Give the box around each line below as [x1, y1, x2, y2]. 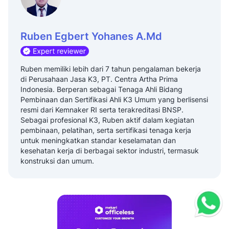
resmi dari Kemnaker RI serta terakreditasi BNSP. [20, 105, 184, 114]
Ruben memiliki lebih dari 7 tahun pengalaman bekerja [20, 64, 201, 73]
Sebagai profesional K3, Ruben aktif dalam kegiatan [20, 115, 194, 124]
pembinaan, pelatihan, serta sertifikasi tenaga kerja [20, 125, 191, 134]
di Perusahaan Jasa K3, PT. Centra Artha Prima [20, 74, 178, 83]
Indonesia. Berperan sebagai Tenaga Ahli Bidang [20, 84, 182, 94]
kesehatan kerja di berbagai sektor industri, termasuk [20, 146, 199, 155]
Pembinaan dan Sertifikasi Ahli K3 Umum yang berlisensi [20, 95, 208, 104]
